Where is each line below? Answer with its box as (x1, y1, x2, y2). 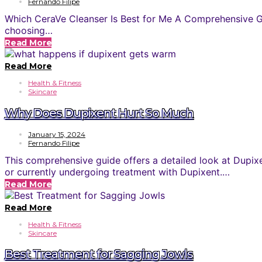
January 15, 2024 (28, 129, 85, 139)
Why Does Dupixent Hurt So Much (5, 105, 194, 120)
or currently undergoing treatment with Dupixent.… (5, 166, 230, 178)
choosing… (5, 25, 53, 37)
